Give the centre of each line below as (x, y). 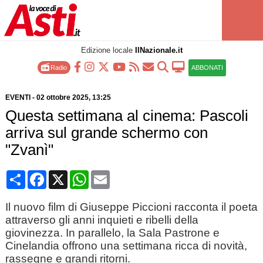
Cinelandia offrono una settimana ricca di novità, (126, 246)
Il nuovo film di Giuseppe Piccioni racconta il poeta (131, 207)
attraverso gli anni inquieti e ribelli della (102, 220)
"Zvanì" (29, 150)
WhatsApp (110, 175)
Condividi (45, 175)
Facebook (67, 175)
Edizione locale (108, 50)
